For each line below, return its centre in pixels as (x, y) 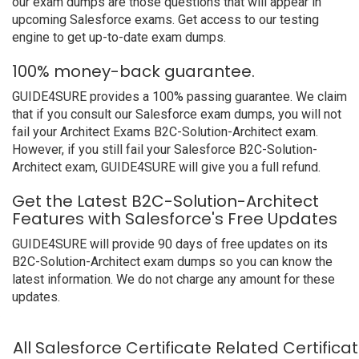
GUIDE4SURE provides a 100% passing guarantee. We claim (179, 97)
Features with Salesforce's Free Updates (175, 219)
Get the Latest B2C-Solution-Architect (165, 201)
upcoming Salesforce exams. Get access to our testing (165, 20)
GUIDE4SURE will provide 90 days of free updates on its (170, 244)
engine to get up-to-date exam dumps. (119, 37)
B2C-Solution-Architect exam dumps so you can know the (172, 262)
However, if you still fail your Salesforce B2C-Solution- (165, 149)
